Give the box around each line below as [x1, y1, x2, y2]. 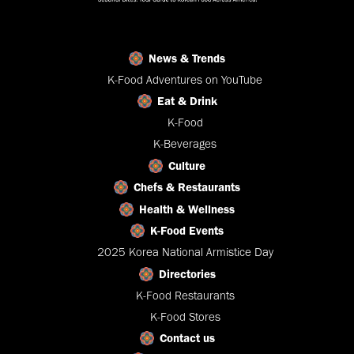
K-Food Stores [149, 309, 220, 324]
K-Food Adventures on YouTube [107, 72, 262, 87]
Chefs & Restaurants [134, 179, 240, 194]
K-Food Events [150, 223, 224, 238]
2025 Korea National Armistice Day [96, 244, 273, 259]
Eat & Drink [156, 93, 217, 108]
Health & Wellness [139, 201, 235, 217]
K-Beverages [153, 136, 217, 151]
